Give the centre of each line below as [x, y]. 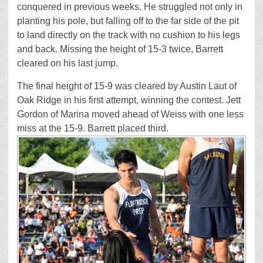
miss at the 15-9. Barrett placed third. [93, 129]
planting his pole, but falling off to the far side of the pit [128, 21]
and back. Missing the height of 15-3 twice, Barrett [120, 49]
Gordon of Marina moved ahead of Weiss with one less [130, 114]
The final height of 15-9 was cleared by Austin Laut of [127, 86]
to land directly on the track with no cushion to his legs [129, 35]
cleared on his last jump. [68, 63]
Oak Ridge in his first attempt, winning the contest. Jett [129, 100]
